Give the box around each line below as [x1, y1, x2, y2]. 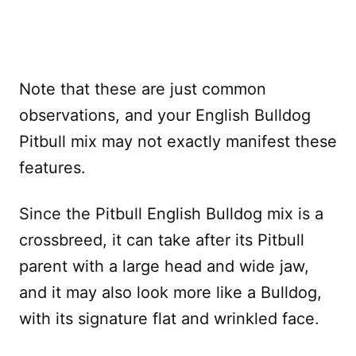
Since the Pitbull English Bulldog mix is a [19, 203, 323, 223]
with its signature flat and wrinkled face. [19, 308, 319, 328]
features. [19, 157, 86, 177]
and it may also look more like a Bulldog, [19, 282, 322, 302]
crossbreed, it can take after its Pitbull [19, 230, 304, 250]
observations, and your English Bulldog [19, 105, 311, 125]
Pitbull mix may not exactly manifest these [19, 131, 337, 151]
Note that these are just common [19, 79, 266, 99]
